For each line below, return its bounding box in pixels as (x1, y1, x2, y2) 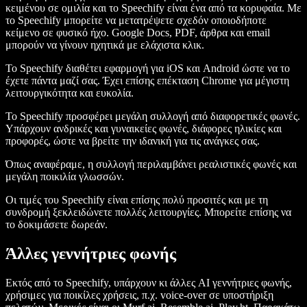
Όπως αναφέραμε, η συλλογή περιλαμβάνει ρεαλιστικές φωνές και (5, 158, 297, 171)
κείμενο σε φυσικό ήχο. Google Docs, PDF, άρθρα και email (5, 27, 270, 39)
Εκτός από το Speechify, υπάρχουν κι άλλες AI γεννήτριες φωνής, (5, 276, 292, 288)
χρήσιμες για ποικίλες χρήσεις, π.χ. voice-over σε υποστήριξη (5, 288, 273, 301)
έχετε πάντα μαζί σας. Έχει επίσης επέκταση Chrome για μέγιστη (5, 75, 289, 87)
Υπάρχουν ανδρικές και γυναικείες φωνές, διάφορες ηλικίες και (5, 123, 282, 135)
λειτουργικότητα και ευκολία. (5, 87, 134, 99)
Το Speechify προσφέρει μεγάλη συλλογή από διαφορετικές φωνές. (5, 110, 300, 123)
